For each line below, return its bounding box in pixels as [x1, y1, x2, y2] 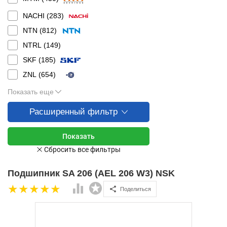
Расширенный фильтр [29, 107, 118, 117]
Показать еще [8, 88, 54, 96]
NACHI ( [23, 12, 49, 20]
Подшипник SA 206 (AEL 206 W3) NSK [8, 168, 175, 178]
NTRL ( [23, 41, 46, 49]
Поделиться [120, 185, 151, 192]
